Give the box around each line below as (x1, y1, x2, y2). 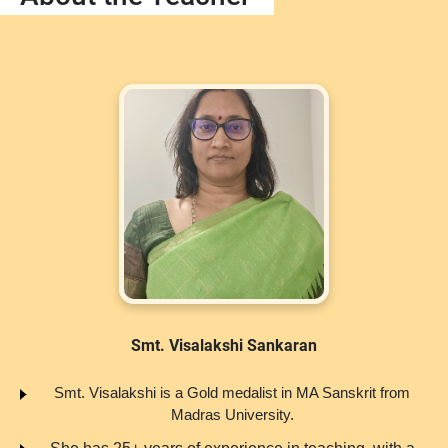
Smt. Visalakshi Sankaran (131, 336, 317, 356)
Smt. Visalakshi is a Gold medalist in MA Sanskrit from (54, 384, 410, 402)
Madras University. (170, 406, 294, 424)
